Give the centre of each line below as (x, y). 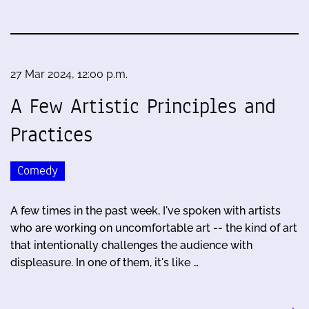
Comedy (38, 170)
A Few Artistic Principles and (143, 107)
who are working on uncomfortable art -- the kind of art (154, 228)
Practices (51, 135)
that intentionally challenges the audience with (131, 245)
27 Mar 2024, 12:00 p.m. (69, 74)
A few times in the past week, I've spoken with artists (146, 210)
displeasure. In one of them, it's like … (104, 262)
